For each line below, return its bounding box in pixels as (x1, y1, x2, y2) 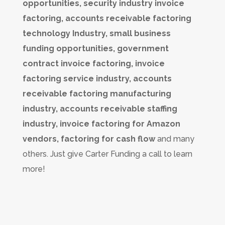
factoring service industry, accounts (22, 73, 172, 83)
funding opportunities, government (22, 43, 169, 53)
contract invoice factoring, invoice (22, 58, 165, 68)
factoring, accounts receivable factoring (22, 13, 191, 23)
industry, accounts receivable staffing (22, 103, 177, 114)
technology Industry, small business (22, 28, 171, 38)
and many (157, 134, 194, 144)
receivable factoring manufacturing (22, 88, 171, 98)
